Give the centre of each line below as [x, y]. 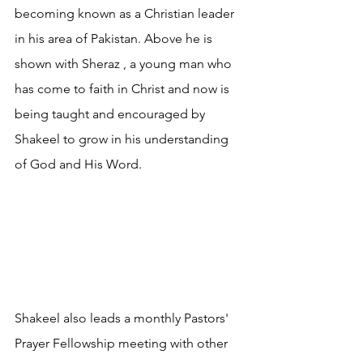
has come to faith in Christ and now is [124, 88]
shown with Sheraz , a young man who [125, 63]
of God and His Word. [78, 164]
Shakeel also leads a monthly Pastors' [123, 318]
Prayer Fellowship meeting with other [123, 343]
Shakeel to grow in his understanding [123, 139]
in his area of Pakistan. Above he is [115, 38]
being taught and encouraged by [111, 113]
